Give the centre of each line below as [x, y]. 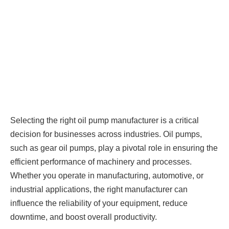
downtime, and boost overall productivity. [84, 217]
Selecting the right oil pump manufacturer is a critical [105, 120]
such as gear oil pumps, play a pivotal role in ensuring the [114, 148]
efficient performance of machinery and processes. [101, 162]
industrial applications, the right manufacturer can [99, 189]
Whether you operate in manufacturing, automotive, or [107, 175]
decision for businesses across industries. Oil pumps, [106, 134]
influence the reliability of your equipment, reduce [99, 203]
